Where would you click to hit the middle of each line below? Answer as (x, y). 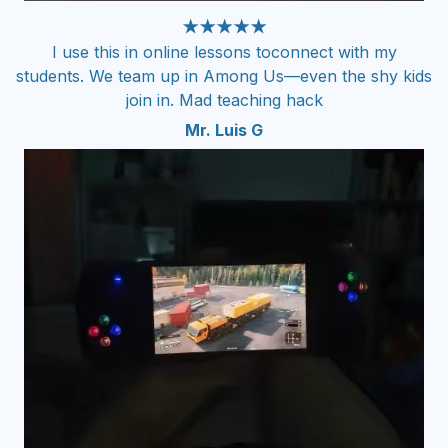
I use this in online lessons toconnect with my (224, 51)
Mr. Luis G (224, 130)
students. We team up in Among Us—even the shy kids (224, 75)
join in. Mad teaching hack (224, 99)
